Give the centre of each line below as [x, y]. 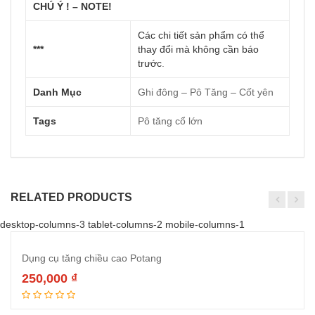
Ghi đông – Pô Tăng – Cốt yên [206, 92]
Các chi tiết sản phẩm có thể [201, 35]
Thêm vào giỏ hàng [172, 293]
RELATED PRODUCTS [71, 197]
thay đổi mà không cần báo [198, 49]
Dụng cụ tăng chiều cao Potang [92, 258]
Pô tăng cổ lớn [170, 121]
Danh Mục [57, 92]
